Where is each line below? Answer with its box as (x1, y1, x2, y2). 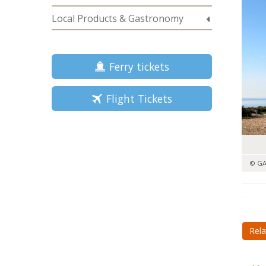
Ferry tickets (103, 59, 169, 74)
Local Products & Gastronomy (52, 12, 183, 25)
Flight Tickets (100, 91, 172, 106)
